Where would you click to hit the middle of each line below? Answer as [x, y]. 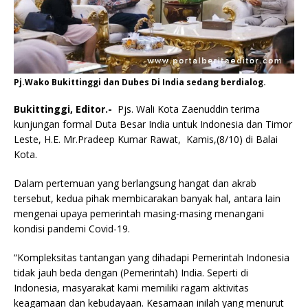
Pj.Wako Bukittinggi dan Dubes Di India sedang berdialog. [140, 82]
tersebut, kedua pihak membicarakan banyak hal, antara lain [147, 198]
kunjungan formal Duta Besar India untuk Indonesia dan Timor [153, 124]
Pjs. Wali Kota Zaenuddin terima [189, 109]
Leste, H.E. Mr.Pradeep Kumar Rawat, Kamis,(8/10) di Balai [146, 139]
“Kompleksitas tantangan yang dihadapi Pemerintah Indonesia [152, 257]
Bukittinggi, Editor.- [66, 109]
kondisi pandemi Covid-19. [72, 228]
